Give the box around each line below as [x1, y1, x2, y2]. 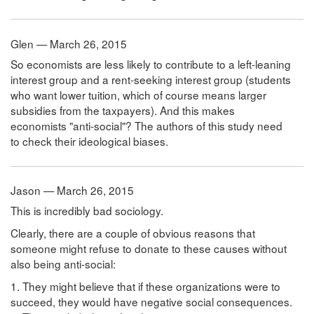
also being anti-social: [11, 256, 116, 272]
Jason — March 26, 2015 [11, 182, 134, 198]
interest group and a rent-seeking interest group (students [11, 71, 291, 87]
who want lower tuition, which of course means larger [11, 86, 266, 102]
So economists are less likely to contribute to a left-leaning [11, 55, 291, 71]
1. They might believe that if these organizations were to [11, 278, 280, 294]
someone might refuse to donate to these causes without [11, 240, 287, 257]
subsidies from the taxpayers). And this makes [11, 102, 235, 118]
